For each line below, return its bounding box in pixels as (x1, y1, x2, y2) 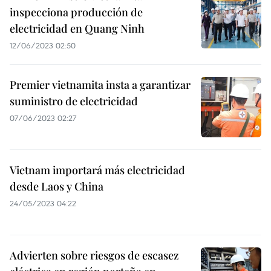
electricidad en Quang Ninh (10, 21, 145, 36)
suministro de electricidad (10, 94, 138, 108)
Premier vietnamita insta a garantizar (10, 77, 191, 92)
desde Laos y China (10, 179, 103, 194)
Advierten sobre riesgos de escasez (10, 248, 179, 263)
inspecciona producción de (10, 5, 143, 19)
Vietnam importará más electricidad (10, 163, 185, 177)
